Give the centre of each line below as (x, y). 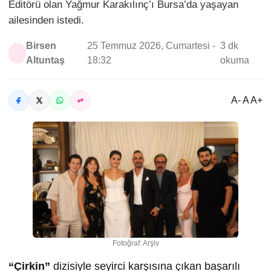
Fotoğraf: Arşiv (135, 243)
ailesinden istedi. (46, 21)
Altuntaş (46, 60)
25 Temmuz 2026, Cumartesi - (151, 46)
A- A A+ (247, 100)
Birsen (41, 46)
